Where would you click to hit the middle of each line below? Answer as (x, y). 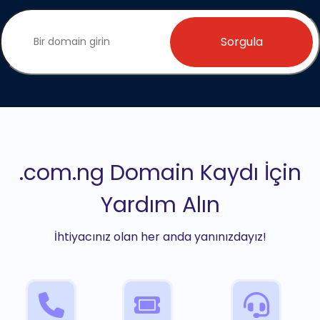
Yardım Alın (160, 205)
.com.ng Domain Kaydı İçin (160, 173)
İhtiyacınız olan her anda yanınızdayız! (160, 237)
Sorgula (241, 41)
